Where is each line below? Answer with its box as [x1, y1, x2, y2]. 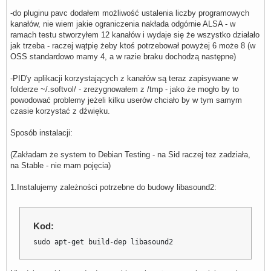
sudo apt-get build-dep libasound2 [33, 238, 174, 247]
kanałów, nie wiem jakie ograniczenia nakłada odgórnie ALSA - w [10, 19, 235, 29]
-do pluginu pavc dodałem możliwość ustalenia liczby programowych [10, 8, 249, 18]
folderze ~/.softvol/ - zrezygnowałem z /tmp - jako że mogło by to [10, 85, 239, 94]
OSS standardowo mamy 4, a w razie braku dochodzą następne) [10, 52, 236, 62]
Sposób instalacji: [10, 128, 73, 138]
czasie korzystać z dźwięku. [10, 106, 110, 116]
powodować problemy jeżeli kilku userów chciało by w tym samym [10, 96, 242, 105]
